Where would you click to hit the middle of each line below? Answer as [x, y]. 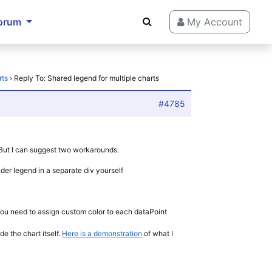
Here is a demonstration [102, 233]
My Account [213, 22]
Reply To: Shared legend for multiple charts [87, 78]
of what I [158, 233]
